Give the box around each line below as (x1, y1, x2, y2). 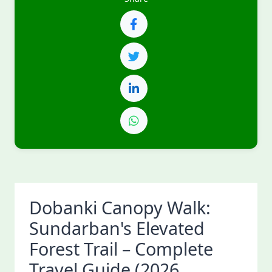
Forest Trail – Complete (29, 237, 213, 260)
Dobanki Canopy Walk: (29, 195, 211, 219)
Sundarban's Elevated (29, 216, 205, 240)
